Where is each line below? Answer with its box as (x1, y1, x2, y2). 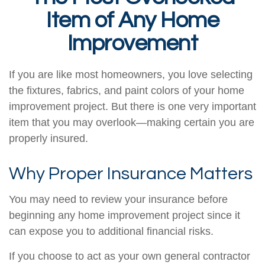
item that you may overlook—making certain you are (9, 117, 254, 128)
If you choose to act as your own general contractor (9, 250, 250, 262)
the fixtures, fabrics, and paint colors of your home (9, 85, 244, 96)
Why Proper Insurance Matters (9, 164, 253, 183)
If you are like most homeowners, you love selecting (9, 69, 253, 80)
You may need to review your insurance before (9, 193, 228, 205)
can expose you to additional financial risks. (9, 225, 214, 237)
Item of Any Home (46, 9, 219, 32)
